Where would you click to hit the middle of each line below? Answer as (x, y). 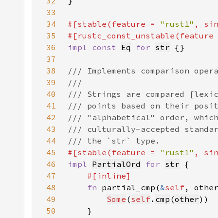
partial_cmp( (131, 187)
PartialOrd (116, 164)
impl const (94, 47)
